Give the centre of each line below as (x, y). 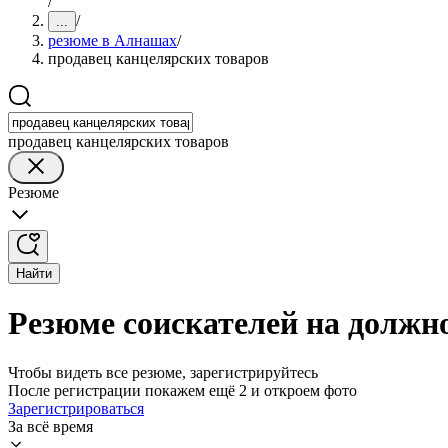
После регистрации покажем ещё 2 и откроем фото (182, 390)
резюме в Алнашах (112, 40)
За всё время (50, 426)
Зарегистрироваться (76, 408)
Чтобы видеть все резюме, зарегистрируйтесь (163, 372)
